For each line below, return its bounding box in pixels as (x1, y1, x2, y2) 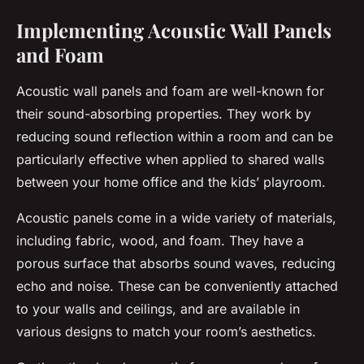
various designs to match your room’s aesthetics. (16, 323, 316, 340)
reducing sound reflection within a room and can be (16, 128, 333, 145)
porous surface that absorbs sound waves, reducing (16, 255, 336, 272)
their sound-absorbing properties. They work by (16, 106, 311, 123)
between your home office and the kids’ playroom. (16, 174, 326, 191)
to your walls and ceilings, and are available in (16, 301, 300, 318)
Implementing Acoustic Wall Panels (16, 17, 331, 44)
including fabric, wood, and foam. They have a (16, 232, 304, 249)
